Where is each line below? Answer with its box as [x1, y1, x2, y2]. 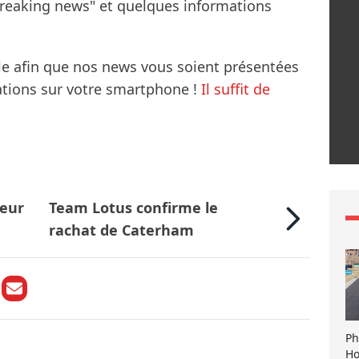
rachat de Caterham [49, 220, 195, 240]
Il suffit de [201, 79, 270, 99]
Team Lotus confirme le [49, 197, 219, 217]
